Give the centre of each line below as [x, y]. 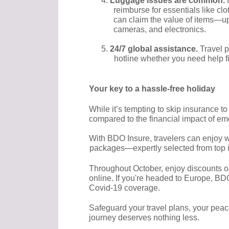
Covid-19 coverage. [125, 188]
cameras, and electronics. [161, 30]
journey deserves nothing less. [145, 217]
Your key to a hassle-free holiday [153, 88]
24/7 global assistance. [155, 49]
